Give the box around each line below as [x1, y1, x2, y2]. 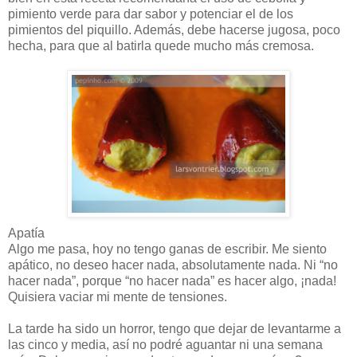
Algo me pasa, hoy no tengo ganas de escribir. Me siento [8, 241, 327, 256]
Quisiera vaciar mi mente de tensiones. [8, 289, 227, 304]
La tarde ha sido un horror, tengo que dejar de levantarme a [8, 321, 341, 335]
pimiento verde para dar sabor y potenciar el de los [8, 6, 293, 21]
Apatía [8, 226, 45, 240]
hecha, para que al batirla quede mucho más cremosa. [8, 38, 314, 53]
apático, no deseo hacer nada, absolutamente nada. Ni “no [8, 257, 338, 272]
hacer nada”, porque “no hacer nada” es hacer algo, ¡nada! [8, 273, 336, 288]
